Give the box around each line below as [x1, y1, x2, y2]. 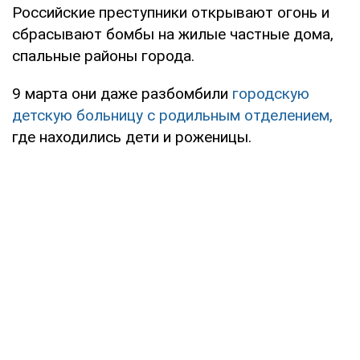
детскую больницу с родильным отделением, [12, 105, 333, 125]
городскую [232, 84, 309, 103]
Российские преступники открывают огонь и [12, 2, 329, 22]
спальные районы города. [12, 46, 194, 65]
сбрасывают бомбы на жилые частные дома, [12, 24, 333, 43]
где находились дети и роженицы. [12, 127, 252, 146]
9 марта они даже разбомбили [12, 84, 232, 103]
